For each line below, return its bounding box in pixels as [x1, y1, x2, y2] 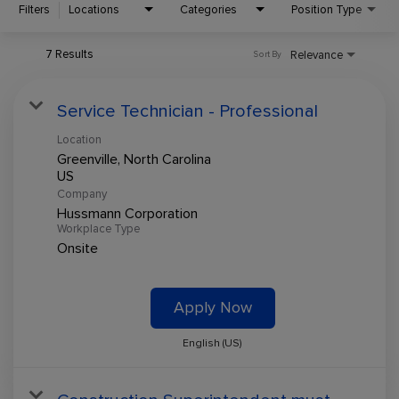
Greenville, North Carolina [57, 151, 211, 167]
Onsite [57, 240, 98, 256]
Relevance [290, 47, 343, 62]
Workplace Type [57, 221, 140, 236]
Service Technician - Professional [57, 100, 318, 121]
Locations [69, 2, 119, 17]
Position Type [291, 2, 362, 17]
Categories [180, 2, 237, 17]
